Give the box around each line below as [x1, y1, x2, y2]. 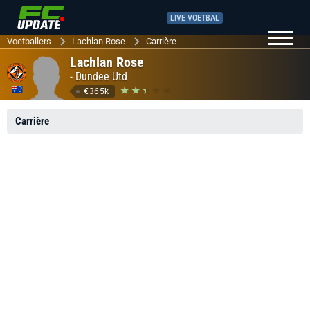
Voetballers [7, 36, 51, 46]
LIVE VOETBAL [170, 12, 219, 23]
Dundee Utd [75, 69, 127, 83]
